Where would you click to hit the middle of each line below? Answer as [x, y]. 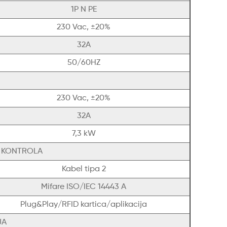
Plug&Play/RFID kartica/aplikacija [84, 205]
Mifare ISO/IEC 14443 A [84, 187]
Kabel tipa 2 [84, 169]
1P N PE [84, 10]
